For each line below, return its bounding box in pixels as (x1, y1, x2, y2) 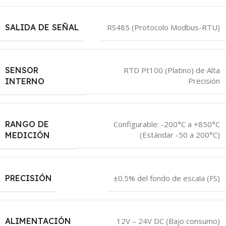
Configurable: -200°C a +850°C (114, 119, 220, 130)
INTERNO (5, 76, 44, 86)
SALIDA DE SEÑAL (5, 22, 79, 32)
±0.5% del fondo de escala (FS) (114, 173, 220, 183)
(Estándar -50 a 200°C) (140, 130, 220, 140)
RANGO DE (5, 119, 49, 129)
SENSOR (5, 65, 38, 75)
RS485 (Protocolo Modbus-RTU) (107, 22, 220, 32)
